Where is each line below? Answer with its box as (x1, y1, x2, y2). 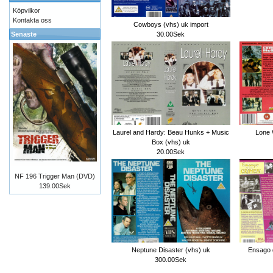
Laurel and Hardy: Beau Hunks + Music (112, 128, 229, 136)
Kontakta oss (13, 16, 52, 24)
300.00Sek (155, 255, 186, 263)
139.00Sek (39, 182, 71, 190)
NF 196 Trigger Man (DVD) (15, 172, 95, 180)
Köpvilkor (13, 7, 40, 14)
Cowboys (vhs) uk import (133, 20, 208, 28)
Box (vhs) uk (151, 138, 190, 146)
